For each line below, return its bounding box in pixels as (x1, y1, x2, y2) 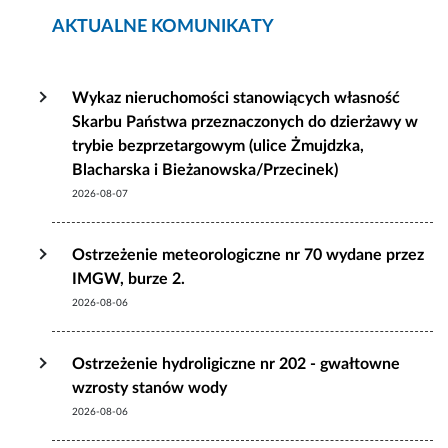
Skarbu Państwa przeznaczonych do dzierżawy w (72, 114, 419, 131)
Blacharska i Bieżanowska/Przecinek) (72, 162, 339, 179)
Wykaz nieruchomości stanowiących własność (72, 90, 401, 107)
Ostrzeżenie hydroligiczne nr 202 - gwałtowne (72, 356, 401, 373)
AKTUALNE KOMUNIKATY (52, 18, 275, 37)
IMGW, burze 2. (72, 271, 186, 288)
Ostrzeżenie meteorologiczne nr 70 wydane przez (72, 247, 425, 264)
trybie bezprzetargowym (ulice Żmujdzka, (72, 138, 365, 155)
